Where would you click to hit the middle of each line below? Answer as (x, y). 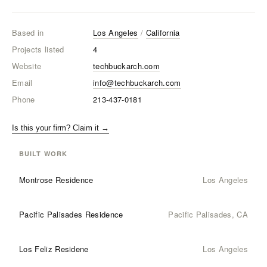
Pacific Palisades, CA (208, 214)
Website (27, 66)
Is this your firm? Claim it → (60, 128)
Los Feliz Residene (54, 249)
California (163, 32)
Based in (28, 32)
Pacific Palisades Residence (71, 214)
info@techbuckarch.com (137, 83)
